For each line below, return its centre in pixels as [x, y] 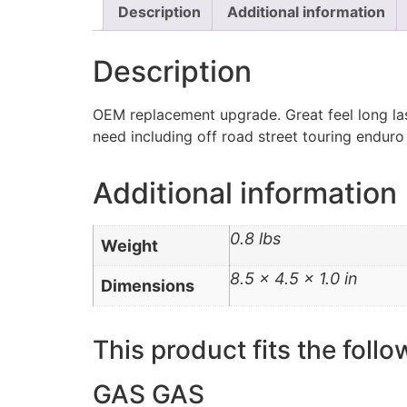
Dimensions [148, 285]
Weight [129, 245]
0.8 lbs [255, 238]
